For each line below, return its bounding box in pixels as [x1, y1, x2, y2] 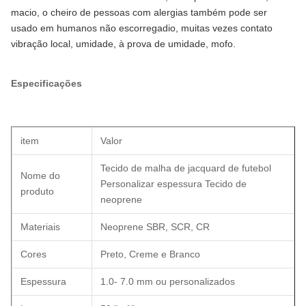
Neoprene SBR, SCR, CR [100, 221, 210, 232]
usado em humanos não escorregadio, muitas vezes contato [11, 22, 273, 33]
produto [20, 185, 54, 197]
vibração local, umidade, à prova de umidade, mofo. [11, 38, 236, 49]
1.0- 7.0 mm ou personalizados [100, 275, 235, 287]
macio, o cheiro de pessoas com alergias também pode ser [11, 6, 267, 18]
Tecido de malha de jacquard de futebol [100, 162, 271, 173]
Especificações [11, 77, 82, 89]
